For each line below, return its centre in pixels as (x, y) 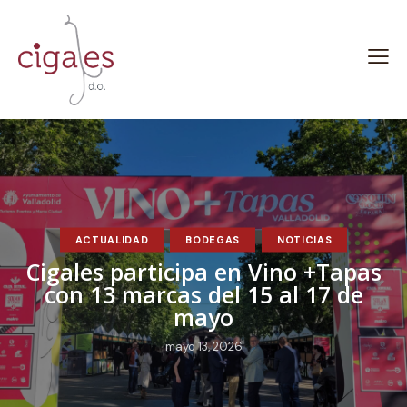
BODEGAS (213, 239)
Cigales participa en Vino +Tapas (203, 271)
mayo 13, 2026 (203, 346)
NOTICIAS (304, 239)
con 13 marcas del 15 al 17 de (203, 294)
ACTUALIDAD (112, 239)
